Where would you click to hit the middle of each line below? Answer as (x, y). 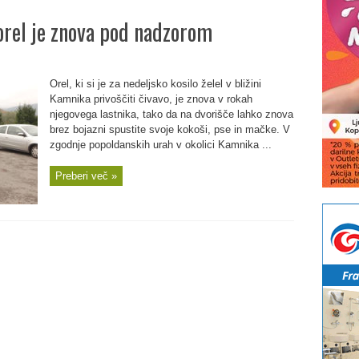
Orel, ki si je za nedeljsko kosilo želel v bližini (155, 84)
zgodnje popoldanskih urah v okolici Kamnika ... (160, 145)
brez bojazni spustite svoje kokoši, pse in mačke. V (169, 129)
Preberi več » (86, 176)
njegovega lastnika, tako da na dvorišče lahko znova (171, 114)
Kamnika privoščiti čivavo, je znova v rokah (151, 99)
